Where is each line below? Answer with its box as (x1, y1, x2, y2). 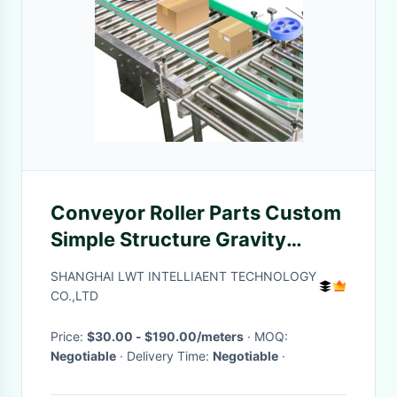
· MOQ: (254, 329, 288, 344)
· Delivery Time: (127, 348, 213, 363)
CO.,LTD (51, 288, 98, 303)
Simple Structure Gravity (51, 228, 286, 251)
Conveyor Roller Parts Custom (51, 201, 341, 224)
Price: (51, 329, 87, 344)
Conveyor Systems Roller (51, 254, 292, 277)
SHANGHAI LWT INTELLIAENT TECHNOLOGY (51, 269, 316, 284)
